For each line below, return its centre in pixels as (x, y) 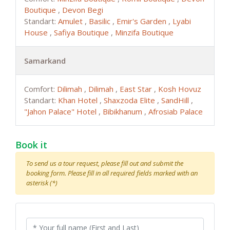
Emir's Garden (142, 21)
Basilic (101, 21)
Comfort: (41, 89)
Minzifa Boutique (144, 32)
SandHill (176, 100)
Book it (31, 145)
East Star (137, 89)
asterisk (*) (42, 183)
